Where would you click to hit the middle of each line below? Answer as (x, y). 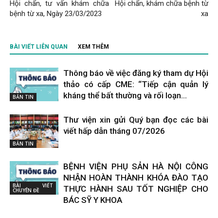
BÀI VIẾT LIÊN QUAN (39, 47)
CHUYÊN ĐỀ (26, 190)
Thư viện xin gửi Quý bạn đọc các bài (136, 120)
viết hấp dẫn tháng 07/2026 (114, 131)
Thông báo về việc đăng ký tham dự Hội (136, 73)
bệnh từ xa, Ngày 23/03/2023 (56, 14)
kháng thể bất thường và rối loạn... (125, 95)
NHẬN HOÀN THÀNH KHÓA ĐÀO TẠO (136, 178)
